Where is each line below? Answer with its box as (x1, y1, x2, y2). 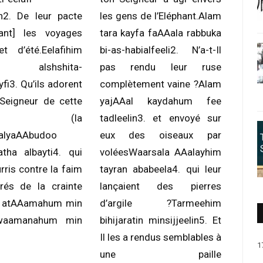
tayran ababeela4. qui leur (99, 163, 221, 175)
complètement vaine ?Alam (99, 78, 221, 90)
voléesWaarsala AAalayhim (99, 146, 221, 158)
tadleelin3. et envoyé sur (99, 112, 221, 124)
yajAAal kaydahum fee (99, 95, 221, 107)
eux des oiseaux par (99, 129, 221, 141)
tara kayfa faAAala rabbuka (99, 27, 221, 39)
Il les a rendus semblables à (99, 231, 221, 243)
